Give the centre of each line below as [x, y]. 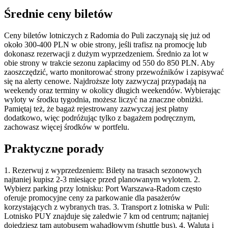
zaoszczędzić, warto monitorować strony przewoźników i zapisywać [114, 72]
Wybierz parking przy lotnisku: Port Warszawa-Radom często [103, 189]
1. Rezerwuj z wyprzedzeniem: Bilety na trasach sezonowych [103, 170]
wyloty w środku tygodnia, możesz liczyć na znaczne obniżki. [104, 100]
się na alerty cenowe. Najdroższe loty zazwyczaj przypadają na [105, 81]
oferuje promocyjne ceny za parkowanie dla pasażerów [92, 198]
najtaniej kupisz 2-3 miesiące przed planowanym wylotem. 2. [102, 180]
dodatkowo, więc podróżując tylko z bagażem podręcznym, [100, 118]
